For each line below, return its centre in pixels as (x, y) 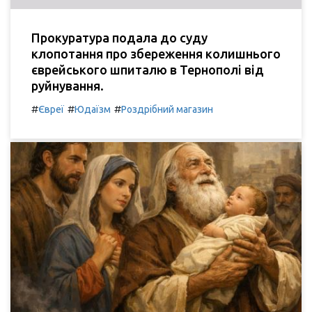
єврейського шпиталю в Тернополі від (148, 70)
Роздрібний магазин (167, 109)
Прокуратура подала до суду (119, 38)
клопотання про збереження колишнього (156, 54)
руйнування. (68, 86)
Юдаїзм (93, 109)
